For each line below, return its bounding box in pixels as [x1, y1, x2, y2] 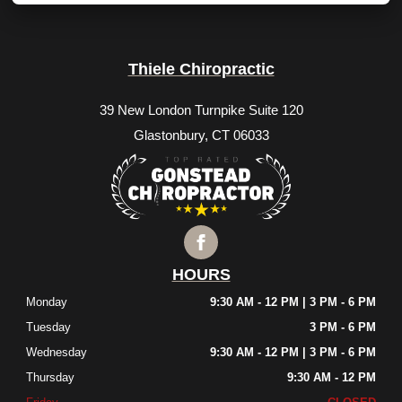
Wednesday [26, 345, 88, 360]
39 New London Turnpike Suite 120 [99, 102, 303, 118]
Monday [26, 295, 68, 310]
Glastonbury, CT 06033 [133, 127, 269, 144]
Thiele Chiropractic [127, 60, 275, 79]
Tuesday [26, 320, 72, 335]
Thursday [26, 371, 75, 385]
